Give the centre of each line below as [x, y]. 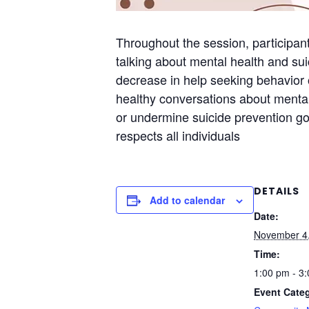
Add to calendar [187, 200]
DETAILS [277, 191]
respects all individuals [178, 135]
